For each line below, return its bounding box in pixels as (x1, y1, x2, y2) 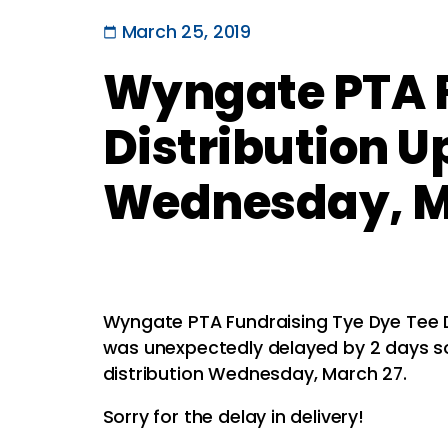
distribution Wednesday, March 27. (102, 361, 412, 386)
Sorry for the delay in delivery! (102, 405, 374, 430)
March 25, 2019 (121, 19, 252, 44)
